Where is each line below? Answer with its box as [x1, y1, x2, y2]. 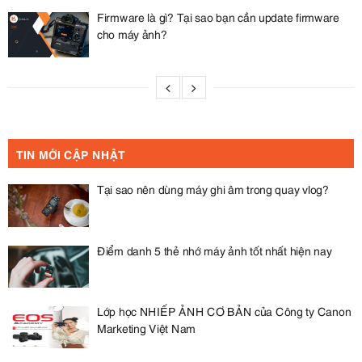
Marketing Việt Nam [97, 320, 196, 336]
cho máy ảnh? [97, 26, 167, 42]
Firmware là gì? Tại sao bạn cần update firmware [97, 9, 339, 25]
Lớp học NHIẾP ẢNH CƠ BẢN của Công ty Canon [97, 303, 351, 319]
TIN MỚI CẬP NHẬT [16, 145, 125, 162]
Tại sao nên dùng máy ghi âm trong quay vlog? [97, 181, 329, 197]
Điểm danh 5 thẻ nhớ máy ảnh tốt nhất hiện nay [97, 242, 332, 258]
